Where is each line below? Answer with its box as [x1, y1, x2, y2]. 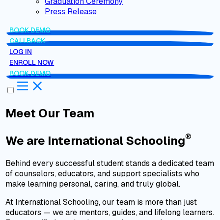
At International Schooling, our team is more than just [5, 196, 197, 207]
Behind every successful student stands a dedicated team [5, 158, 215, 168]
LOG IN [9, 47, 32, 56]
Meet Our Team [5, 105, 95, 121]
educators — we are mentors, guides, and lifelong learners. [5, 207, 215, 218]
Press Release [45, 6, 97, 17]
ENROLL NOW [9, 57, 55, 67]
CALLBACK [9, 36, 46, 45]
